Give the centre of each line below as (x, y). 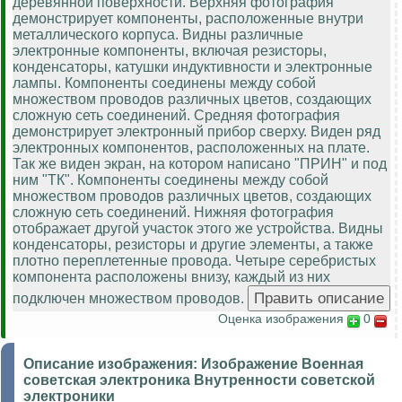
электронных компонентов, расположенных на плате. (191, 148)
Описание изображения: (112, 364)
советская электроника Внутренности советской (199, 380)
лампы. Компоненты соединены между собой (164, 83)
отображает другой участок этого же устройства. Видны (198, 229)
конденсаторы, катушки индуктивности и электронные (192, 67)
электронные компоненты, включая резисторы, (170, 51)
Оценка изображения (281, 319)
